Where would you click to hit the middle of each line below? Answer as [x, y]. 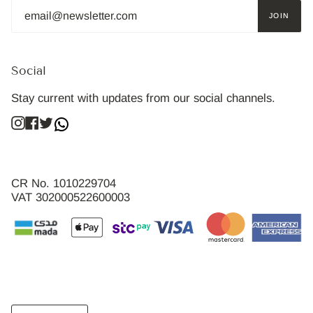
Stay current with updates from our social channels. [143, 98]
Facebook [60, 121]
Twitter [67, 121]
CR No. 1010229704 [64, 184]
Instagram [47, 121]
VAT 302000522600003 [71, 198]
